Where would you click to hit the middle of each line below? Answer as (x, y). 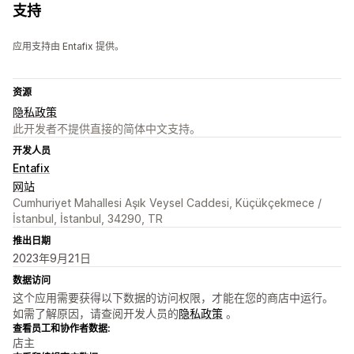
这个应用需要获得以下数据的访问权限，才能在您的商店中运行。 (173, 298)
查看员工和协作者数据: (61, 329)
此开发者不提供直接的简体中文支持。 (107, 129)
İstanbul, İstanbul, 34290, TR (88, 219)
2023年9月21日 (52, 258)
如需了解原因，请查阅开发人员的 (96, 314)
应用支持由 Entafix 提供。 (68, 47)
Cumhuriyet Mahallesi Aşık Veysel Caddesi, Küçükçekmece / (167, 203)
